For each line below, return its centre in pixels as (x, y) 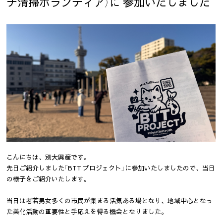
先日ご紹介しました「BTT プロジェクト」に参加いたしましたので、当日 (111, 167)
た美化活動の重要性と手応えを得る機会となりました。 (87, 211)
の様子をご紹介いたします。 (49, 178)
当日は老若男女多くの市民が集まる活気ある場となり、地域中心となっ (110, 200)
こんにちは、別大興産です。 (49, 157)
